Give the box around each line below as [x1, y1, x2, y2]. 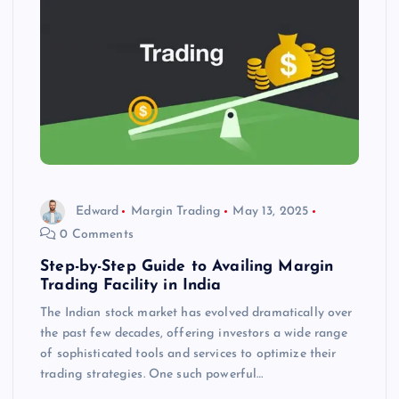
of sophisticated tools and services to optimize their [40, 347, 337, 362]
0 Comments [56, 228, 134, 242]
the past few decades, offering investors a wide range [40, 327, 348, 341]
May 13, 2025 [232, 204, 309, 218]
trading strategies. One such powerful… [40, 368, 264, 382]
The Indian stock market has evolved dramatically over [40, 306, 353, 321]
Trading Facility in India [40, 278, 222, 294]
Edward [76, 204, 119, 218]
